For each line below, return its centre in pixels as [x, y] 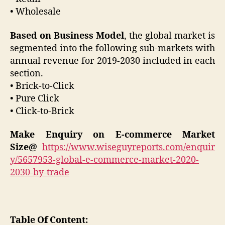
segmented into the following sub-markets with [113, 48]
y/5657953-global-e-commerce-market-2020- [104, 160]
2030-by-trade [40, 173]
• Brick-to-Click [42, 86]
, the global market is [170, 36]
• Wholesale [35, 12]
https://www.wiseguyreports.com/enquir [129, 148]
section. [27, 73]
